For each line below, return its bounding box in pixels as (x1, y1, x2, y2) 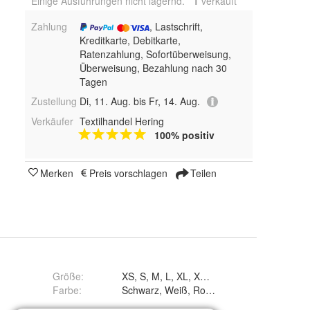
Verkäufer (31, 114, 73, 129)
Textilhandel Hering (79, 114, 164, 129)
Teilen (188, 166, 217, 181)
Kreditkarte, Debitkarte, (79, 33, 181, 47)
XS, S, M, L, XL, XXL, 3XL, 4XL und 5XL (280, 269, 297, 283)
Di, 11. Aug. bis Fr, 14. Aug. (79, 94, 200, 108)
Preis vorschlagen (89, 166, 167, 181)
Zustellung (31, 94, 77, 108)
